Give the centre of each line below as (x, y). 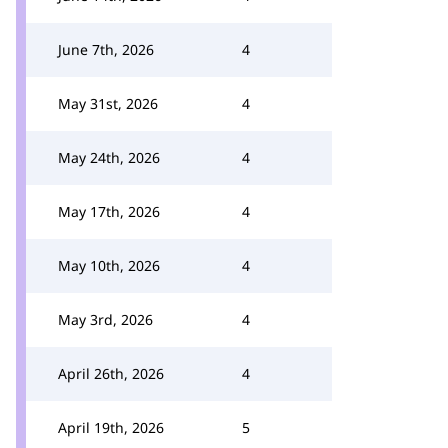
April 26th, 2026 (111, 373)
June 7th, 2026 (106, 49)
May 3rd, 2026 (105, 319)
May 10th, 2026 (109, 265)
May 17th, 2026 (109, 211)
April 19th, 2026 (111, 427)
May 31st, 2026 (108, 103)
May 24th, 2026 (109, 157)
